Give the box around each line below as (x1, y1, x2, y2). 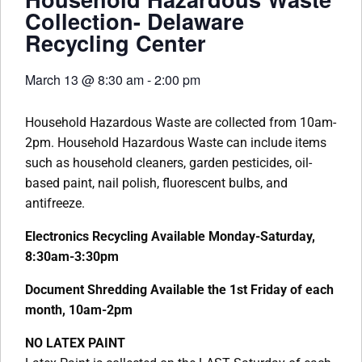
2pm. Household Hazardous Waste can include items (25, 135, 326, 150)
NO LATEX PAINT (25, 335, 125, 351)
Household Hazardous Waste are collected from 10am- (25, 115, 336, 130)
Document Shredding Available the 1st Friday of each (25, 282, 334, 297)
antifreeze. (25, 196, 85, 211)
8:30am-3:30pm (25, 249, 119, 264)
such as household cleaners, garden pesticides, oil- (25, 155, 312, 170)
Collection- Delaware (25, 5, 244, 36)
